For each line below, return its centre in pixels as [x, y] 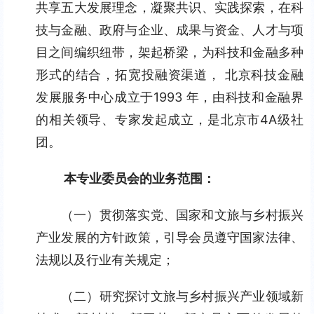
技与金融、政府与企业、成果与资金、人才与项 [170, 30]
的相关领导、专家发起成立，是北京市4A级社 [170, 120]
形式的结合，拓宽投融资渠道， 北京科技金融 [170, 75]
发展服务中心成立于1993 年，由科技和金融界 [170, 97]
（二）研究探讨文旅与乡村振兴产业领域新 [182, 296]
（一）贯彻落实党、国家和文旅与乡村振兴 [182, 215]
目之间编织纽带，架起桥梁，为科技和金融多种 [170, 52]
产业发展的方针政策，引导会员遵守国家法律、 [170, 237]
